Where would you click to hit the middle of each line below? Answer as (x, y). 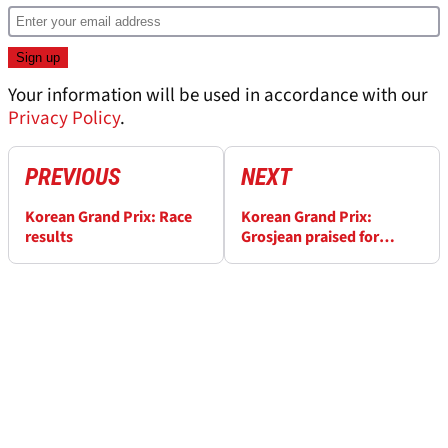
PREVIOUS (73, 177)
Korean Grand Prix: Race (108, 217)
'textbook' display (304, 257)
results (49, 237)
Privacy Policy (64, 119)
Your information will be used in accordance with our (218, 96)
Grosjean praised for (310, 237)
